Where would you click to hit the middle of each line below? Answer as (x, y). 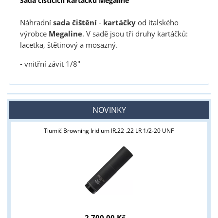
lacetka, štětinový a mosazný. (69, 45)
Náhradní (36, 23)
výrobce (34, 34)
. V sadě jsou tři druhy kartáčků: (135, 34)
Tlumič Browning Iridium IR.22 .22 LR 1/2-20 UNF (109, 131)
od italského (157, 23)
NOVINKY (109, 110)
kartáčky (119, 23)
